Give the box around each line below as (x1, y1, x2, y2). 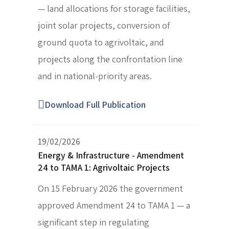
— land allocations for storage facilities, (38, 3, 190, 15)
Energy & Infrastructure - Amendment (38, 149, 184, 162)
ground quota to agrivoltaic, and (38, 36, 164, 49)
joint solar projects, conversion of (38, 19, 170, 32)
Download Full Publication (44, 99, 146, 111)
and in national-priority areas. (38, 70, 152, 82)
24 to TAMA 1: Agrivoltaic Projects (38, 162, 170, 174)
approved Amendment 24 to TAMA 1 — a (38, 199, 190, 212)
